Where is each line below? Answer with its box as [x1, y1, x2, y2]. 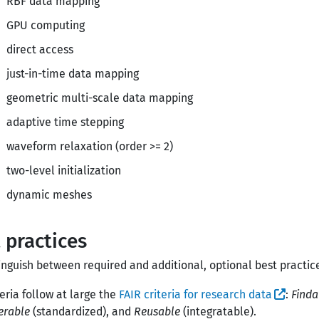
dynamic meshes [6, 188, 92, 202]
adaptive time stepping [6, 115, 124, 129]
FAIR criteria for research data [119, 288, 272, 301]
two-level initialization [6, 164, 121, 177]
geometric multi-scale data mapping [6, 91, 193, 105]
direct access [6, 43, 73, 56]
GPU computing [6, 19, 85, 32]
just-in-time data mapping [6, 67, 139, 80]
